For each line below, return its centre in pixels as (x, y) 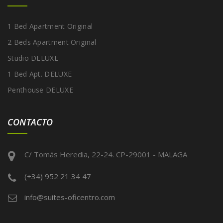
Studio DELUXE (33, 58)
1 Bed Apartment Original (50, 26)
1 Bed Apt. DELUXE (40, 74)
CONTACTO (30, 122)
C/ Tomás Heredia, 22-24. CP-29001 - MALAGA (106, 155)
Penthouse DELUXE (40, 90)
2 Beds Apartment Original (52, 42)
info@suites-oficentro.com (70, 197)
